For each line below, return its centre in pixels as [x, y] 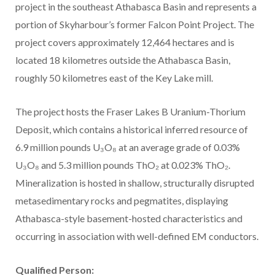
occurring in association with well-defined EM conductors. [137, 236]
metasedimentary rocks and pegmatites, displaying [122, 201]
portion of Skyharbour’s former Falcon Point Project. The [135, 25]
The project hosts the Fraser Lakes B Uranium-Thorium [130, 112]
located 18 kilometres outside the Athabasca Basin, [123, 60]
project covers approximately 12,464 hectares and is [125, 42]
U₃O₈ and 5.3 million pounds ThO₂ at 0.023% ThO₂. [123, 165]
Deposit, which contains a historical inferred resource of [132, 130]
